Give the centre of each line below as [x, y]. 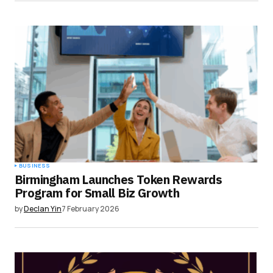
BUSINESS [35, 165]
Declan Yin [43, 208]
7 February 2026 [90, 208]
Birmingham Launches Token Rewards [119, 179]
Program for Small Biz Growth [97, 193]
